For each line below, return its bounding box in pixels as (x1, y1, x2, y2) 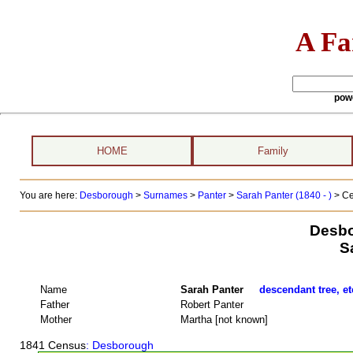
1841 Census (19, 339, 86, 351)
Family (257, 145, 288, 157)
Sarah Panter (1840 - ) (236, 190, 334, 201)
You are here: (19, 190, 80, 201)
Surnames (143, 190, 188, 201)
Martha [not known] (180, 313, 268, 325)
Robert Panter (180, 298, 243, 310)
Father (40, 298, 69, 310)
